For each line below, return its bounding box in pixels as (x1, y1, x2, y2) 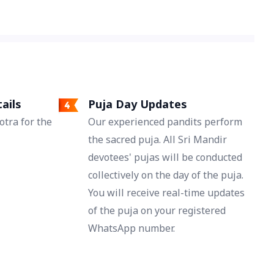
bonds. (40, 12, 72, 26)
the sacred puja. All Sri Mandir (88, 133, 227, 147)
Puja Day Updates (88, 97, 187, 112)
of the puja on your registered (88, 204, 226, 218)
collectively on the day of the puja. (88, 168, 243, 182)
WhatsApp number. (88, 221, 175, 235)
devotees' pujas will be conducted (88, 150, 242, 165)
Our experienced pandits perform (88, 115, 242, 129)
